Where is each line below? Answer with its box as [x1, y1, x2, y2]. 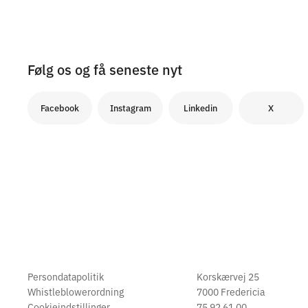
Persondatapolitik [27, 269, 104, 284]
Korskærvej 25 [197, 269, 259, 284]
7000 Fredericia [197, 285, 265, 299]
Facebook [41, 101, 80, 113]
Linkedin [184, 101, 218, 113]
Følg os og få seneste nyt [27, 58, 182, 78]
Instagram [109, 101, 151, 113]
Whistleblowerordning [27, 285, 124, 299]
